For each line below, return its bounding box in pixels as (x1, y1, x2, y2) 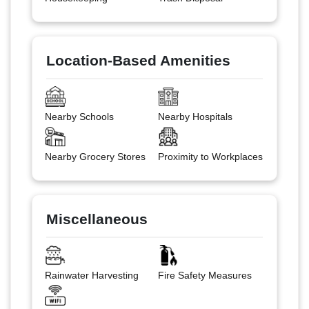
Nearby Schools (44, 110, 114, 122)
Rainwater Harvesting (44, 269, 139, 281)
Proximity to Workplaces (158, 150, 263, 162)
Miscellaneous (46, 210, 148, 227)
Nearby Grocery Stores (44, 150, 146, 162)
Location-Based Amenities (46, 52, 230, 68)
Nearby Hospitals (158, 110, 232, 122)
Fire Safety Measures (158, 269, 252, 281)
